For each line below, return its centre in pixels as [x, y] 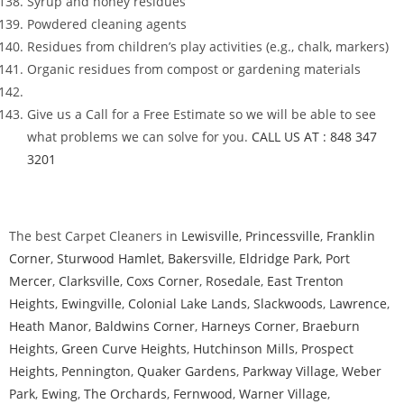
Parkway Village [289, 372]
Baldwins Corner [145, 326]
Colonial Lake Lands [188, 304]
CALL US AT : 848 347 [314, 137]
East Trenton [305, 281]
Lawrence [358, 304]
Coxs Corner [163, 281]
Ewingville [92, 304]
